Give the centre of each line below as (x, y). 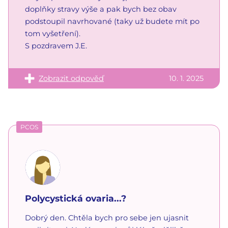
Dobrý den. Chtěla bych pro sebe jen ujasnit (107, 218)
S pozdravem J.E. (56, 46)
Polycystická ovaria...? (76, 198)
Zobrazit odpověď (71, 78)
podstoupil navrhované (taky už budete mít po (112, 21)
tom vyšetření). (53, 33)
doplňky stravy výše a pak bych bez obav (101, 9)
